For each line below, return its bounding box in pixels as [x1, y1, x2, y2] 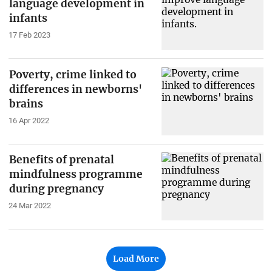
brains [8, 97, 43, 110]
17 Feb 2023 [8, 30, 50, 39]
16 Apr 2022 [8, 115, 49, 125]
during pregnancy [8, 182, 104, 196]
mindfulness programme [8, 168, 143, 182]
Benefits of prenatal [8, 153, 114, 167]
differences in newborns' [8, 82, 142, 96]
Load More [113, 253, 159, 264]
